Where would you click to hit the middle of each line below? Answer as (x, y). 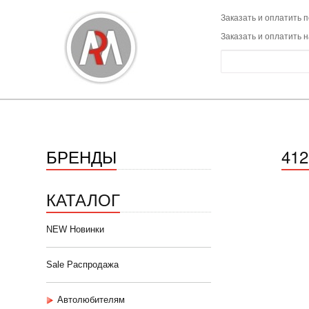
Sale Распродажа (82, 265)
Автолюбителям (91, 300)
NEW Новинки (75, 229)
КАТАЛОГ (83, 199)
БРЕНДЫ (81, 156)
